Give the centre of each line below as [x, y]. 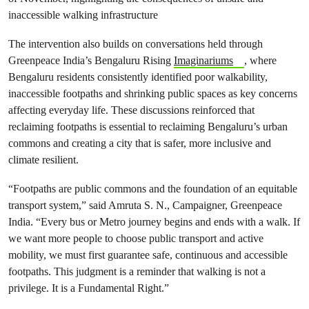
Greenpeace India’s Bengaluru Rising [91, 60]
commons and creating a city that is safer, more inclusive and [140, 143]
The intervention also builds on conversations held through [136, 44]
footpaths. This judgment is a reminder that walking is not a [137, 271]
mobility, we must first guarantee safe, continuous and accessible [148, 255]
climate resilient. [43, 160]
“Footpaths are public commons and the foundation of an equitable [153, 189]
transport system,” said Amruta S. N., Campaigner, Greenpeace [145, 205]
